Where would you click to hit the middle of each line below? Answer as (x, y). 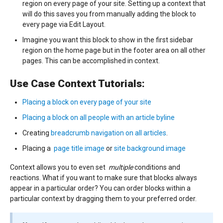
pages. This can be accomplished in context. (91, 60)
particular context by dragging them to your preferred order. (103, 199)
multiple (121, 167)
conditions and (157, 167)
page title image (79, 149)
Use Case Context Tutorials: (77, 83)
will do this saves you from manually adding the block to (109, 14)
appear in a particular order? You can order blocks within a (100, 188)
